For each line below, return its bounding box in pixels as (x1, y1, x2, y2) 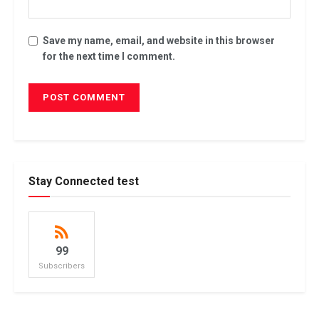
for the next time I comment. (43, 50, 175, 62)
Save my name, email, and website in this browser (43, 34, 275, 46)
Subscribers (38, 261, 85, 271)
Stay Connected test (28, 174, 139, 188)
